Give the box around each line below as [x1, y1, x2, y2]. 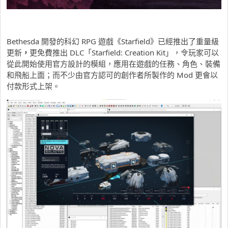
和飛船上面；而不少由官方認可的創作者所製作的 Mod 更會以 [7, 70, 218, 80]
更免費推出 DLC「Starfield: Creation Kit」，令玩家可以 [30, 47, 219, 58]
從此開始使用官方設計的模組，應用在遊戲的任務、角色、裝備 [7, 59, 220, 69]
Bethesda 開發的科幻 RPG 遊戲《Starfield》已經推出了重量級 [7, 36, 219, 47]
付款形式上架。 [7, 81, 60, 92]
